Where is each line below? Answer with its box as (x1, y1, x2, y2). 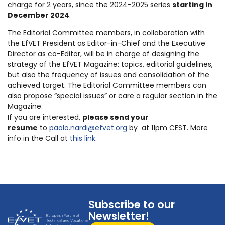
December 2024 (8, 10, 69, 20)
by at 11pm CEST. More (129, 123, 208, 133)
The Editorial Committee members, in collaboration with (8, 28, 205, 38)
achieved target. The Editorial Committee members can (8, 80, 206, 91)
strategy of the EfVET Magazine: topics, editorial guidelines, (8, 59, 213, 70)
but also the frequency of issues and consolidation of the (8, 70, 209, 80)
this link (70, 133, 95, 144)
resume (8, 123, 38, 133)
